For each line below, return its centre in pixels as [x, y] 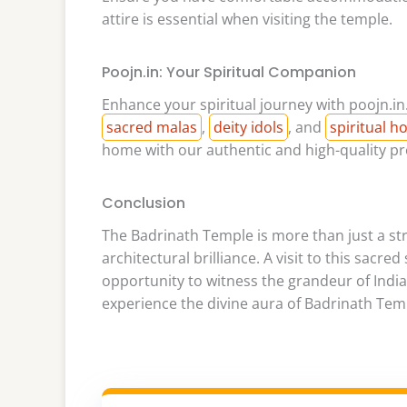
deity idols [248, 128]
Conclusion [144, 203]
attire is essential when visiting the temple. [247, 20]
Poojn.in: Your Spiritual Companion [229, 72]
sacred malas [152, 128]
